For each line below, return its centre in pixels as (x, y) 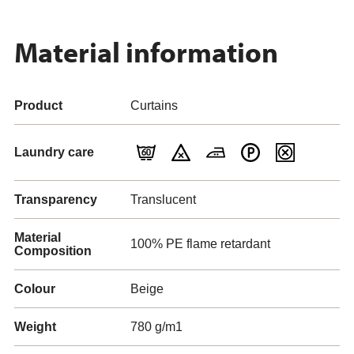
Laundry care (54, 152)
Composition (53, 251)
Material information (146, 51)
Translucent (163, 200)
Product (38, 105)
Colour (35, 289)
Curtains (154, 105)
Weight (35, 327)
